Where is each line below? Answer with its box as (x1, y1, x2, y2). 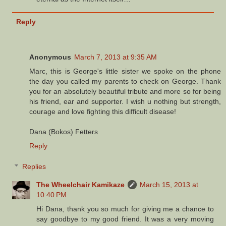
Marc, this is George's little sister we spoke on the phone (29, 67, 221, 75)
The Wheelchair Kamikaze (36, 181, 125, 189)
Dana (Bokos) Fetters (29, 127, 98, 136)
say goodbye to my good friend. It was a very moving (36, 215, 214, 223)
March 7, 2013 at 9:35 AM (74, 52, 157, 61)
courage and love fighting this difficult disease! (29, 107, 176, 116)
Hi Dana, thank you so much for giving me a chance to (36, 205, 214, 213)
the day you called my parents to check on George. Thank (29, 77, 221, 85)
